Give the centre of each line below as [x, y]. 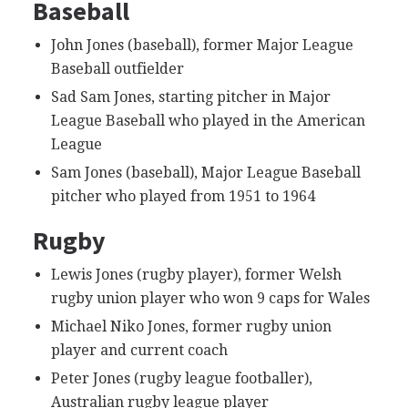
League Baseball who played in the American [208, 120]
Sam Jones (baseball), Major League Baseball [205, 172]
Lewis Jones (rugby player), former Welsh [196, 274]
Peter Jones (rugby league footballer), [181, 378]
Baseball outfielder [117, 68]
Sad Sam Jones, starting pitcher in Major [190, 97]
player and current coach [139, 350]
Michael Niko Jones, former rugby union [191, 326]
